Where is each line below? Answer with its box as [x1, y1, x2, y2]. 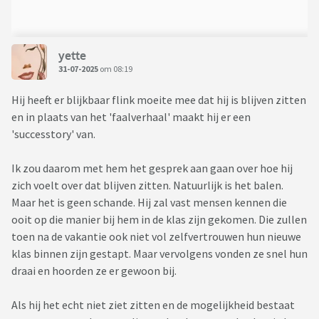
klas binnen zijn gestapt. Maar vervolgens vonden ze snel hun [11, 246, 308, 261]
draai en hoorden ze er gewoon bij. [11, 263, 179, 278]
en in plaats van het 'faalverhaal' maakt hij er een [11, 110, 251, 125]
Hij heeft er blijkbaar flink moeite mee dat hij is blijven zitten [11, 93, 306, 108]
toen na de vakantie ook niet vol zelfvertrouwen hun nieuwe [11, 229, 301, 244]
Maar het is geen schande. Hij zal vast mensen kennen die [11, 195, 287, 210]
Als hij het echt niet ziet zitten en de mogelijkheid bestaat [11, 298, 295, 313]
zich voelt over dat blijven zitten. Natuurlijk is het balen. [11, 178, 283, 193]
